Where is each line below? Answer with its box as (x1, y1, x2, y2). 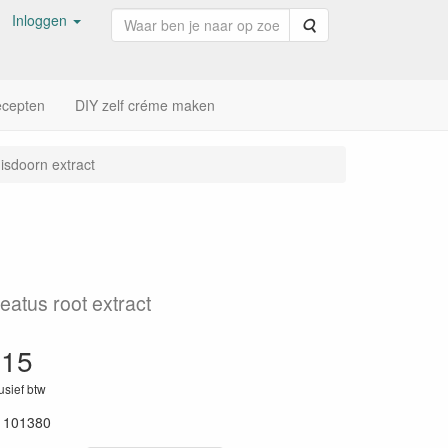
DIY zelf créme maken (75, 95, 215, 115)
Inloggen (12, 10, 67, 30)
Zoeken (315, 14, 363, 34)
